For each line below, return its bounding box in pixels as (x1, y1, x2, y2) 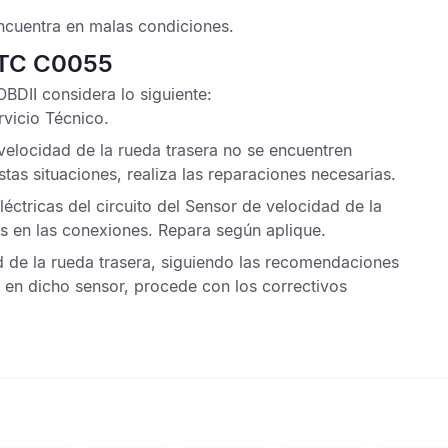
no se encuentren (218, 140, 352, 160)
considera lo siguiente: (37, 84, 212, 104)
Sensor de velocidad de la (185, 196, 382, 216)
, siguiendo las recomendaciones (151, 252, 399, 272)
